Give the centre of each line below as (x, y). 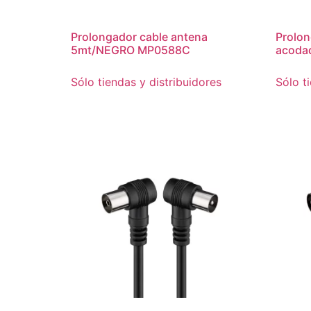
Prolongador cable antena (139, 36)
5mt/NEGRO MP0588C (131, 50)
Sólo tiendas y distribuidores (146, 82)
